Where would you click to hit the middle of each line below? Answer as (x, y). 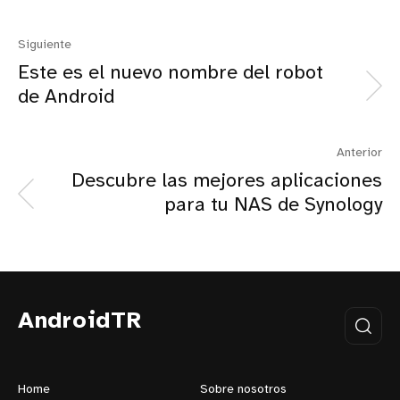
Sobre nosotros (243, 390)
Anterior (359, 154)
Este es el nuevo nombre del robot (171, 74)
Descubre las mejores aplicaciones (227, 182)
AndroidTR (80, 322)
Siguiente (45, 46)
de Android (66, 98)
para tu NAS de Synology (273, 206)
